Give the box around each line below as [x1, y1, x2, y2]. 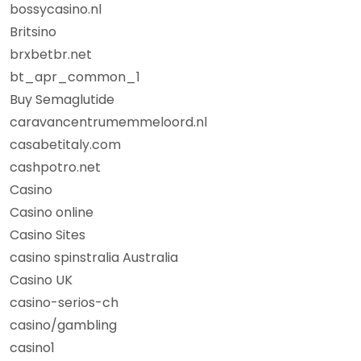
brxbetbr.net [10, 45, 92, 64]
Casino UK [10, 271, 73, 289]
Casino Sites [10, 226, 85, 244]
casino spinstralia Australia [10, 248, 178, 267]
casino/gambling [10, 316, 117, 334]
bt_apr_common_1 [10, 68, 140, 86]
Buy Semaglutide [10, 90, 114, 109]
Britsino [10, 23, 56, 41]
